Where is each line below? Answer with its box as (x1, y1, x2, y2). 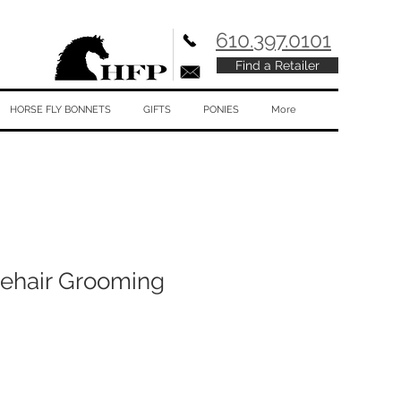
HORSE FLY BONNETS (9, 104, 111, 115)
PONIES (202, 104, 239, 115)
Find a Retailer (235, 58, 320, 73)
